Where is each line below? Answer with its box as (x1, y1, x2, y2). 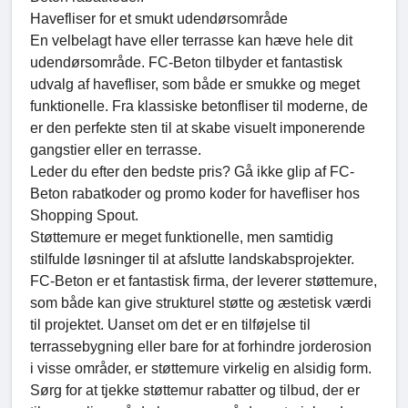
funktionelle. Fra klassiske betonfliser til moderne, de (30, 98, 368, 115)
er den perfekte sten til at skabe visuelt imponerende (30, 120, 365, 137)
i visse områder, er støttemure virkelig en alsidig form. (30, 361, 372, 377)
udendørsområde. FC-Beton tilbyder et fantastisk (30, 55, 342, 71)
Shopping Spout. (30, 208, 138, 224)
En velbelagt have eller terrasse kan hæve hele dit (30, 33, 352, 49)
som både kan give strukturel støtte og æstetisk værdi (30, 295, 372, 311)
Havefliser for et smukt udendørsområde (30, 11, 288, 27)
